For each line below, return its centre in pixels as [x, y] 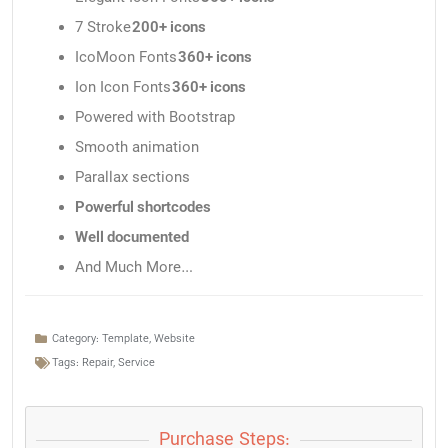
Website [174, 338]
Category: [75, 338]
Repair [97, 362]
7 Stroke [103, 27]
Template [125, 338]
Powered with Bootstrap [155, 117]
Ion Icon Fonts [123, 87]
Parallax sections [132, 177]
